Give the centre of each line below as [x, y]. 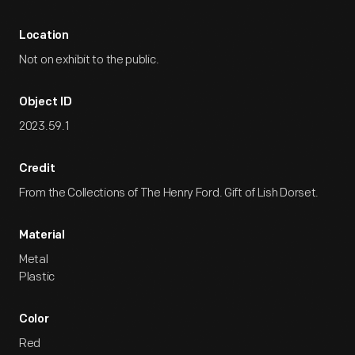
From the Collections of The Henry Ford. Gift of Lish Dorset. [169, 193]
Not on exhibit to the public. [89, 60]
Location [44, 36]
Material [42, 236]
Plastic [37, 277]
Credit [37, 169]
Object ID [46, 103]
